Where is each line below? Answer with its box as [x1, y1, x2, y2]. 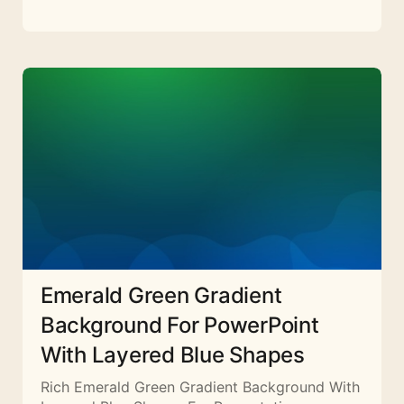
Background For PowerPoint [41, 311, 319, 338]
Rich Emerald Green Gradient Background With [41, 377, 360, 396]
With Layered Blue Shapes [41, 341, 305, 368]
